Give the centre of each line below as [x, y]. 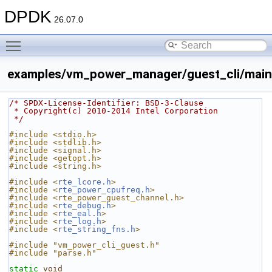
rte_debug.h [84, 206]
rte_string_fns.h [97, 229]
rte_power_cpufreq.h [104, 190]
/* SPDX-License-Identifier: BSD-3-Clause [106, 103]
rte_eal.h [80, 213]
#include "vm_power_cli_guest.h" [84, 245]
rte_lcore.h [84, 182]
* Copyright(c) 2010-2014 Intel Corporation [116, 111]
